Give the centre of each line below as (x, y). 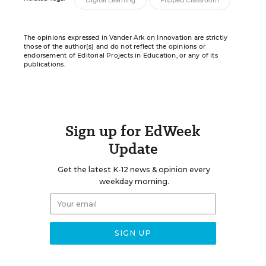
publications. (45, 64)
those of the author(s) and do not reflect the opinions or (115, 47)
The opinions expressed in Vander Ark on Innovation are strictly (126, 38)
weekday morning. (134, 181)
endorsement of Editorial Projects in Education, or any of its (121, 56)
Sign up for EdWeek (133, 131)
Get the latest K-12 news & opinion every (134, 170)
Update (133, 149)
